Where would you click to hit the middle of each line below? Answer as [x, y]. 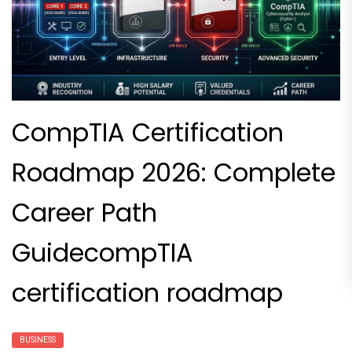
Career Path [84, 213]
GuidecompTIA [103, 253]
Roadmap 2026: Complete [174, 173]
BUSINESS [38, 340]
